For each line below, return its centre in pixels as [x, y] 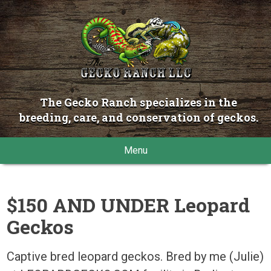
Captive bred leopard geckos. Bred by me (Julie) [135, 256]
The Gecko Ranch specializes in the [139, 102]
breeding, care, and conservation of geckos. [139, 117]
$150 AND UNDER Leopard [129, 204]
